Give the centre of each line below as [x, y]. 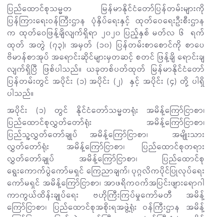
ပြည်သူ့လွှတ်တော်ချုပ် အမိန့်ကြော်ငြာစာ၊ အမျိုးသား [106, 135]
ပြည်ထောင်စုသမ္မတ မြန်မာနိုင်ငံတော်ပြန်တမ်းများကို [106, 9]
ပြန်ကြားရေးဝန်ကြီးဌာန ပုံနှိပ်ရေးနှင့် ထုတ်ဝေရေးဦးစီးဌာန [106, 21]
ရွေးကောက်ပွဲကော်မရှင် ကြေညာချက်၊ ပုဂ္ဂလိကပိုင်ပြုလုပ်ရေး [106, 171]
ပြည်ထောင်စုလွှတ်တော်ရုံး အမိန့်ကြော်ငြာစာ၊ [106, 123]
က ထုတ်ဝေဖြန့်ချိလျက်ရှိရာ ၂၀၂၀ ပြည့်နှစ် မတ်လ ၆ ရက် [106, 33]
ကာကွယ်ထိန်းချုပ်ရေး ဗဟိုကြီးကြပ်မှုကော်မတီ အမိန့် [106, 195]
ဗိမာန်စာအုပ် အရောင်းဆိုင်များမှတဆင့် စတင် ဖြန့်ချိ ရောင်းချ [106, 57]
